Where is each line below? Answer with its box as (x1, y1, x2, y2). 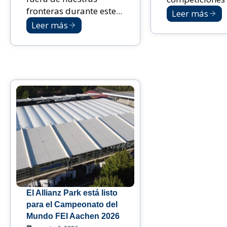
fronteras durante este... (26, 5, 122, 17)
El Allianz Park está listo (26, 188, 118, 197)
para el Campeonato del (26, 200, 118, 209)
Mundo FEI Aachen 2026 (26, 211, 120, 220)
